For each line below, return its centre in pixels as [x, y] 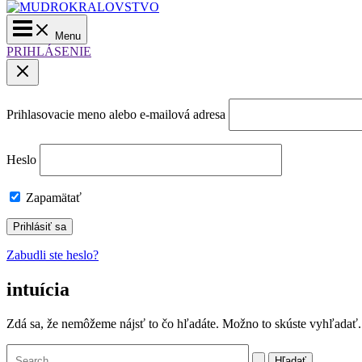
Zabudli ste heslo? [53, 255]
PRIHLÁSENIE [49, 52]
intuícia [38, 290]
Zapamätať [52, 198]
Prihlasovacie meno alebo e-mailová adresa [116, 114]
